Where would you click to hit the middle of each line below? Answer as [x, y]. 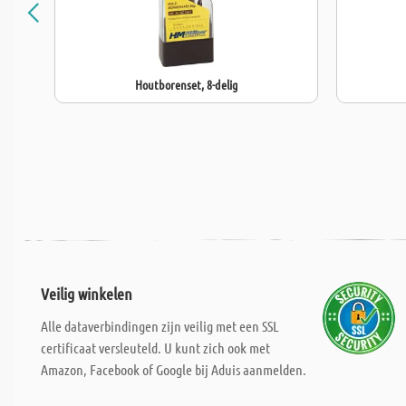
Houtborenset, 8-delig [186, 84]
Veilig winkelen [87, 294]
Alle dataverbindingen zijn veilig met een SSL [160, 326]
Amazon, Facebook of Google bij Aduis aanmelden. [174, 369]
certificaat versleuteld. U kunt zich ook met [155, 348]
